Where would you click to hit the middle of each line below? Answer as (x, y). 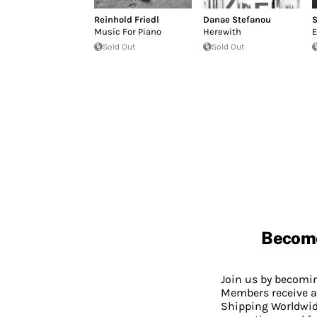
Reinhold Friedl (126, 19)
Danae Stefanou (237, 19)
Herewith (222, 31)
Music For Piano (127, 31)
